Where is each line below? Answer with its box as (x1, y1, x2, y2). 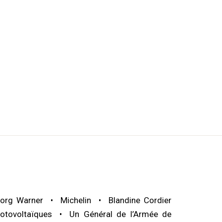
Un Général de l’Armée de (69, 209, 172, 219)
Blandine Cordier (108, 195, 172, 205)
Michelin (60, 195, 91, 205)
